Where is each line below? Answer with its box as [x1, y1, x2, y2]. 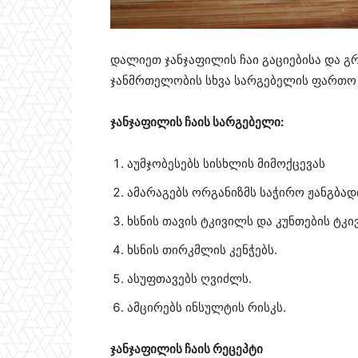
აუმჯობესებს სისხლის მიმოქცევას [127, 156, 325, 172]
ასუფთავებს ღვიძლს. [127, 271, 252, 287]
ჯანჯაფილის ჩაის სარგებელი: [110, 114, 284, 130]
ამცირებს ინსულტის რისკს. [127, 300, 286, 316]
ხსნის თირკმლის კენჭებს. [127, 242, 277, 258]
